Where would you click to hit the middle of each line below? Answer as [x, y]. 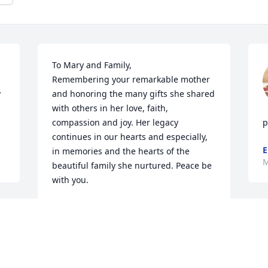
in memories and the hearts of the [121, 151]
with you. [71, 180]
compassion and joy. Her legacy [115, 123]
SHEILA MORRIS [85, 208]
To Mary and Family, [93, 65]
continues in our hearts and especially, [130, 137]
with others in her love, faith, [110, 108]
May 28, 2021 [79, 220]
